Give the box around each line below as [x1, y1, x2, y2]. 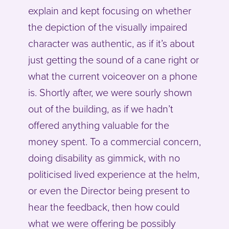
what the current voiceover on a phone [28, 71, 197, 83]
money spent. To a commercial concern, [28, 136, 201, 149]
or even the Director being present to [28, 185, 190, 198]
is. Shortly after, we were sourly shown [28, 87, 192, 100]
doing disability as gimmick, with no [28, 152, 180, 165]
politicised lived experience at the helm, [28, 169, 199, 181]
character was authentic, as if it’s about [28, 38, 195, 51]
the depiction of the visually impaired [28, 21, 187, 34]
